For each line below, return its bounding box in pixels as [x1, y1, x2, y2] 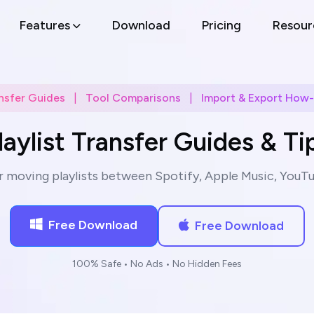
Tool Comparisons [83, 91, 184, 104]
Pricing [200, 18, 241, 33]
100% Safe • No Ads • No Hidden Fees [72, 258, 242, 270]
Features [18, 18, 70, 33]
